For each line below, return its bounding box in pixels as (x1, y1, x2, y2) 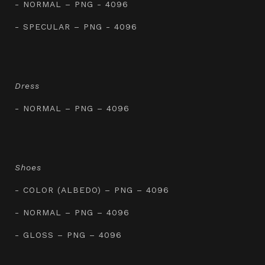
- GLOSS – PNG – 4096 (15, 230, 122, 240)
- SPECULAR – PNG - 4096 (15, 21, 137, 31)
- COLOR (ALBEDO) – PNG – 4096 (15, 185, 169, 195)
